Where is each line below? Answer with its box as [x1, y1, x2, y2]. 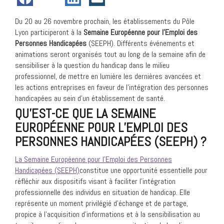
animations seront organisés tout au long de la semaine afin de [15, 49, 205, 59]
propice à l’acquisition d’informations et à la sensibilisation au [15, 209, 200, 219]
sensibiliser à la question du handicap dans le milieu [15, 60, 169, 70]
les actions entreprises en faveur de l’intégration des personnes [15, 82, 208, 92]
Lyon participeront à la [15, 27, 83, 37]
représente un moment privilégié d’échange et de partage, [15, 198, 188, 208]
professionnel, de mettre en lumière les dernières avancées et [15, 71, 201, 81]
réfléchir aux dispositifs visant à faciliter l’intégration [15, 176, 175, 186]
